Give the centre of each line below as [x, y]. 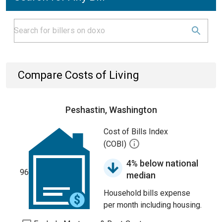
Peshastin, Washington [111, 110]
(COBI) [116, 144]
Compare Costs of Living [79, 75]
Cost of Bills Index [136, 132]
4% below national [162, 163]
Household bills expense [147, 193]
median [141, 175]
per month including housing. [153, 205]
